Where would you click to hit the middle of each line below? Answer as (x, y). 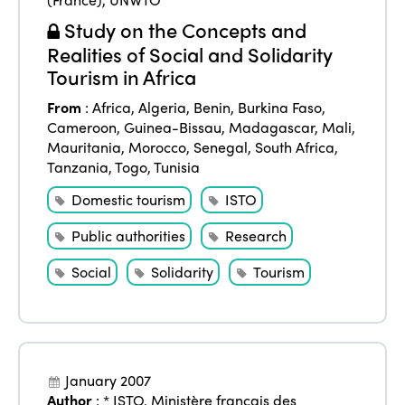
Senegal (221, 147)
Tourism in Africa (122, 77)
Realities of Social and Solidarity (190, 55)
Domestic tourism (129, 200)
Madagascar (272, 127)
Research (256, 236)
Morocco (158, 147)
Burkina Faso (280, 108)
